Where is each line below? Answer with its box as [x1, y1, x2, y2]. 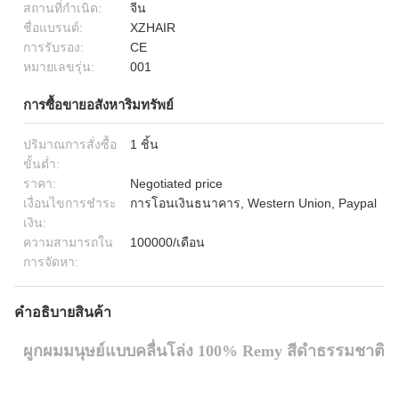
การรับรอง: [23, 40, 84, 54]
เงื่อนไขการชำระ [23, 196, 117, 210]
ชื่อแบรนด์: [23, 20, 83, 35]
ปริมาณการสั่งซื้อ [23, 137, 117, 151]
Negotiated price [130, 176, 223, 191]
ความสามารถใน [23, 235, 113, 249]
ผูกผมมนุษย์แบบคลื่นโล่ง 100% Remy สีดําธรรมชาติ [23, 342, 385, 360]
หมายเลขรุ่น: [23, 60, 94, 74]
